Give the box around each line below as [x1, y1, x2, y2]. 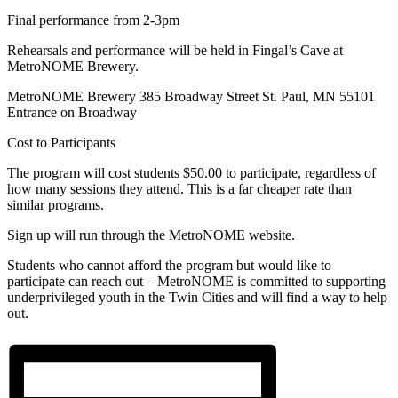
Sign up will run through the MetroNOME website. [7, 227, 295, 243]
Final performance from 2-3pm [7, 12, 179, 28]
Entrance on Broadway [7, 104, 137, 120]
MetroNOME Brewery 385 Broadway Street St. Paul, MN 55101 [7, 88, 375, 104]
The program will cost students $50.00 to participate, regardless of [7, 164, 376, 180]
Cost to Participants [7, 134, 115, 150]
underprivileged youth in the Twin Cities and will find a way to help [7, 289, 387, 305]
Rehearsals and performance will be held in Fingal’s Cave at [7, 42, 343, 58]
